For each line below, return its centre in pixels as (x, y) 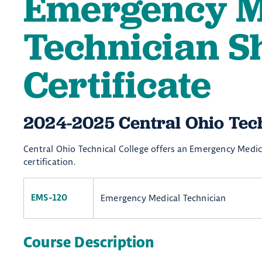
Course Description (89, 243)
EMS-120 (49, 198)
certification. (51, 162)
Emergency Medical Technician (163, 198)
